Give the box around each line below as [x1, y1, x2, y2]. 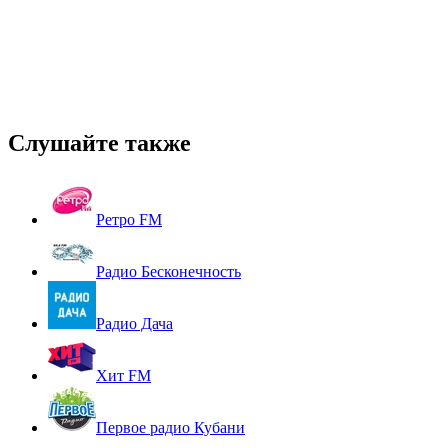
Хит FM [96, 367, 151, 385]
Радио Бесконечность [96, 263, 241, 281]
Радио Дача [96, 315, 173, 333]
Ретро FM [96, 211, 162, 229]
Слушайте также [8, 130, 191, 157]
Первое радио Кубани [96, 419, 245, 437]
